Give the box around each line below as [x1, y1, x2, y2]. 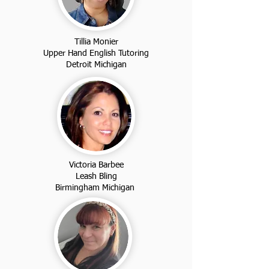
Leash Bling [75, 172, 117, 181]
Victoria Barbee [68, 160, 124, 169]
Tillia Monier [74, 37, 118, 46]
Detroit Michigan [65, 60, 127, 69]
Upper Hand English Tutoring [43, 49, 149, 58]
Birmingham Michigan [55, 183, 137, 192]
